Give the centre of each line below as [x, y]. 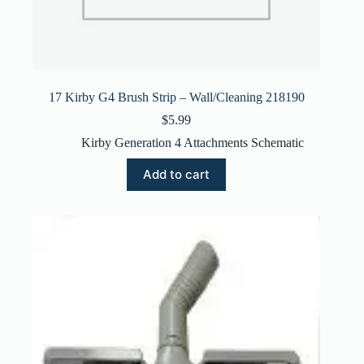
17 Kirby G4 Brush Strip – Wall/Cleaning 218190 [176, 97]
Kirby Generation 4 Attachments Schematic [193, 142]
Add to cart [177, 175]
